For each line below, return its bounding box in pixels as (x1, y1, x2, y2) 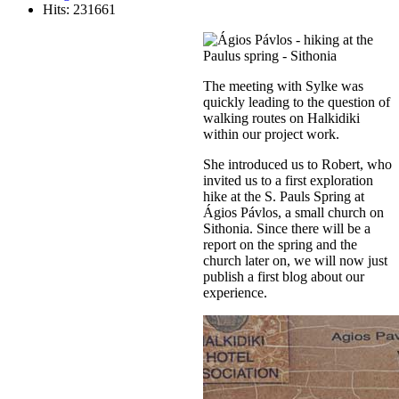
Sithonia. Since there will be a (203, 220, 370, 236)
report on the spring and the (203, 236, 357, 252)
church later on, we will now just (203, 252, 387, 268)
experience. (203, 284, 267, 300)
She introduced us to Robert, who (203, 156, 392, 172)
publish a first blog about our (203, 268, 364, 284)
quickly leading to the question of (203, 94, 390, 110)
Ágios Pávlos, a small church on (203, 204, 384, 220)
